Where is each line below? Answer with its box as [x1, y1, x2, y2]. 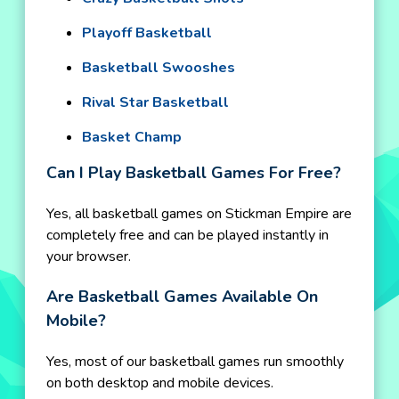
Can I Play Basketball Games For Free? [46, 162, 341, 183]
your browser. [46, 247, 131, 266]
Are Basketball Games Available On [46, 286, 318, 307]
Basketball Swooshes [82, 58, 235, 77]
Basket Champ [82, 127, 182, 147]
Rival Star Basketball [82, 93, 229, 112]
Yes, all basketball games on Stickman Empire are [46, 204, 352, 224]
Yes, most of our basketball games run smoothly [46, 352, 344, 371]
